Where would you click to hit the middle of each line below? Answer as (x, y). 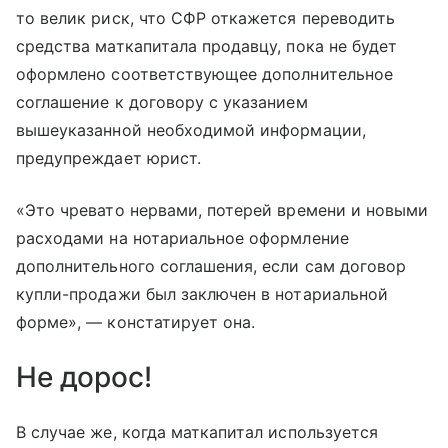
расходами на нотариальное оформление (182, 238)
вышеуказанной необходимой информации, (191, 130)
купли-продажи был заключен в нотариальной (202, 294)
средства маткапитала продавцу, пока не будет (207, 46)
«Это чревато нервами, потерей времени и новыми (222, 210)
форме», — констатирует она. (136, 322)
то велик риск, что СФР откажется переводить (206, 18)
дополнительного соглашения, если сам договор (211, 266)
